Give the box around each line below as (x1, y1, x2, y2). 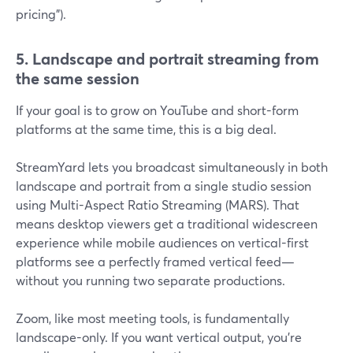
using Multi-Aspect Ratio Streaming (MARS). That (16, 196, 299, 213)
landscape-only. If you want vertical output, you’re (16, 329, 302, 345)
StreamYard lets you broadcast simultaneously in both (16, 158, 328, 175)
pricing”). (16, 6, 66, 22)
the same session (16, 68, 139, 89)
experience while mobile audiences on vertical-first (16, 234, 309, 251)
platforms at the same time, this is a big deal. (16, 121, 277, 137)
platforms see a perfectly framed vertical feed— (16, 253, 295, 269)
